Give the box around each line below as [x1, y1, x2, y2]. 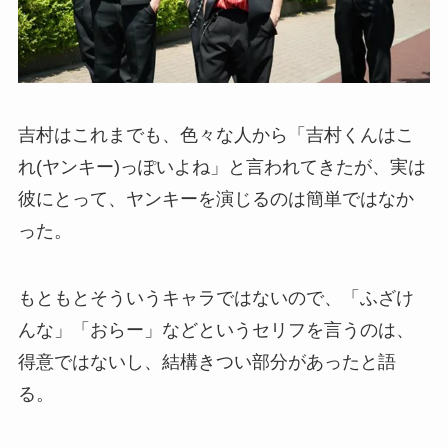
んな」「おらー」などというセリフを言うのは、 [17, 320, 414, 341]
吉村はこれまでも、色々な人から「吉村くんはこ [17, 124, 414, 145]
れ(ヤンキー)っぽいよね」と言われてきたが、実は [17, 156, 426, 177]
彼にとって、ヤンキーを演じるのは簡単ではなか [17, 188, 414, 209]
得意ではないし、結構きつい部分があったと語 [17, 352, 396, 373]
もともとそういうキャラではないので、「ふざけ [17, 288, 414, 309]
